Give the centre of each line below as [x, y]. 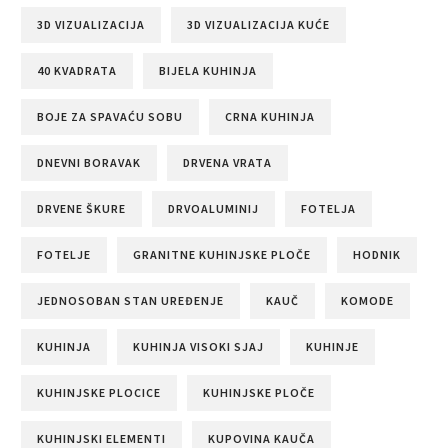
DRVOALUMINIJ [213, 209]
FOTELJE [64, 255]
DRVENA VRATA [227, 163]
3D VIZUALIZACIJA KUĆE [258, 25]
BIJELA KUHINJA [208, 71]
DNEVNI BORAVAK [89, 163]
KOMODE [367, 301]
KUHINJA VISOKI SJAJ [198, 347]
